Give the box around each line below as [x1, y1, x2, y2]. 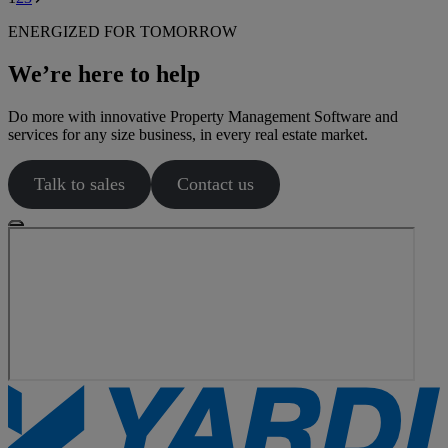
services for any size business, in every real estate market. [8, 126, 368, 144]
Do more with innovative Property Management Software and [8, 108, 398, 126]
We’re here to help [8, 61, 200, 88]
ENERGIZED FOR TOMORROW [8, 23, 237, 41]
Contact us [176, 174, 254, 195]
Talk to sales [33, 174, 125, 195]
